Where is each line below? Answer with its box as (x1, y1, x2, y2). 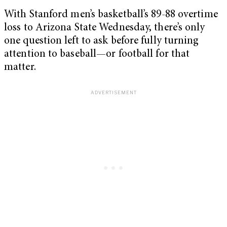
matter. (4, 62, 36, 73)
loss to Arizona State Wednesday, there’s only (4, 23, 205, 34)
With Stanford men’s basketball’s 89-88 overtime (4, 10, 218, 21)
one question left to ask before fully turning (4, 36, 199, 47)
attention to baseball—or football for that (4, 49, 190, 60)
